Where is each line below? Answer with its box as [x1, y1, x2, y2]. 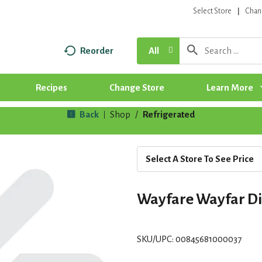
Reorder [80, 45, 113, 56]
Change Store [109, 82, 164, 92]
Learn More [206, 82, 253, 92]
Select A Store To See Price [146, 153, 254, 164]
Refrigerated [143, 109, 195, 119]
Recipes [35, 82, 67, 92]
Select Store [193, 7, 232, 15]
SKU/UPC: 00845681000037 [137, 233, 242, 244]
